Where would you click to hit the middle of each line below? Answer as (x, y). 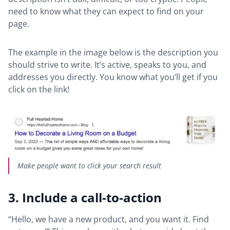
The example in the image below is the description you (113, 52)
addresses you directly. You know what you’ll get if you (113, 77)
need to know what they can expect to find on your (106, 11)
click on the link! (39, 89)
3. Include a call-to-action (85, 198)
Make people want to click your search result (89, 166)
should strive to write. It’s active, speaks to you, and (107, 64)
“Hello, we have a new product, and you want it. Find (109, 219)
